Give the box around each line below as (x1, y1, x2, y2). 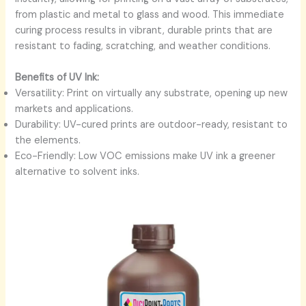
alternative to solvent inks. (15, 165, 140, 179)
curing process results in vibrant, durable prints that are (15, 23, 273, 37)
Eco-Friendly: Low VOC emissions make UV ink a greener (15, 150, 276, 163)
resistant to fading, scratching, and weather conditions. (15, 39, 271, 53)
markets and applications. (15, 102, 134, 116)
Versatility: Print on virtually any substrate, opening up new (15, 87, 288, 100)
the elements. (15, 134, 81, 148)
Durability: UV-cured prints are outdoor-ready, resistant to (15, 118, 288, 132)
